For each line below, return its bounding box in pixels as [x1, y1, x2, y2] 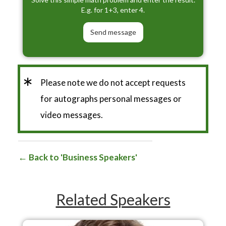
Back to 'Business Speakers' [27, 151, 137, 162]
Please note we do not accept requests [40, 77, 186, 88]
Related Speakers [55, 190, 171, 208]
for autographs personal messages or [40, 93, 182, 104]
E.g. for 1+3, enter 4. [81, 5, 145, 14]
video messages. [40, 109, 103, 120]
